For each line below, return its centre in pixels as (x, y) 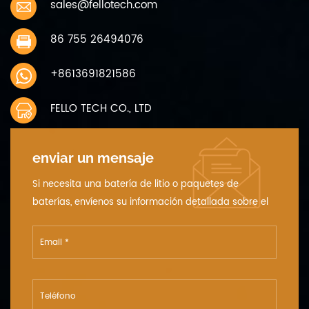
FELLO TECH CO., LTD (101, 109)
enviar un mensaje (93, 158)
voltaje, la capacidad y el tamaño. (109, 221)
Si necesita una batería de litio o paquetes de (136, 185)
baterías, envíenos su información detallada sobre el (150, 203)
